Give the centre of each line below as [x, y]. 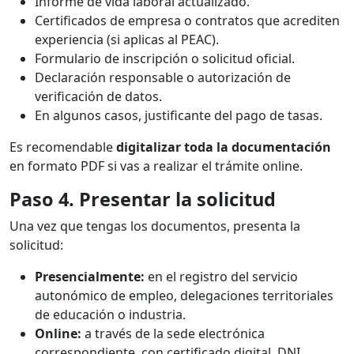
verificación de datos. [98, 97]
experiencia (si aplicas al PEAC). [127, 40]
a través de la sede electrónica [173, 334]
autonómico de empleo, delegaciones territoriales [184, 296]
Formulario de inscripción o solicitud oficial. [165, 59]
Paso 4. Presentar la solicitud [143, 200]
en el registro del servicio [221, 277]
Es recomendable [63, 147]
